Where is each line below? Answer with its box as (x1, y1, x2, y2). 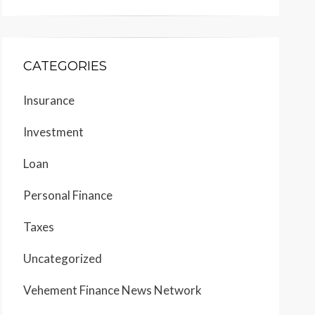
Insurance (23, 93, 75, 108)
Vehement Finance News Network (23, 283, 202, 298)
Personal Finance (23, 188, 112, 203)
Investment (23, 124, 84, 140)
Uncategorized (23, 251, 102, 266)
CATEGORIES (23, 58, 107, 75)
